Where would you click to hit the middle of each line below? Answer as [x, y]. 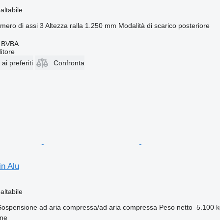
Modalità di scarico [147, 25]
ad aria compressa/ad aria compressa [98, 207]
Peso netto [176, 207]
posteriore [194, 25]
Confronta [69, 63]
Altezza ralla [64, 25]
